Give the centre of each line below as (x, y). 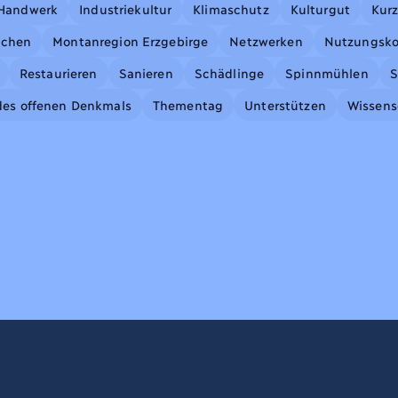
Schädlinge (229, 72)
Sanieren (146, 72)
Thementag (188, 104)
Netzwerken (266, 40)
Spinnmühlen (327, 72)
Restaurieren (58, 72)
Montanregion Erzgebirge (131, 40)
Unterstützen (285, 104)
